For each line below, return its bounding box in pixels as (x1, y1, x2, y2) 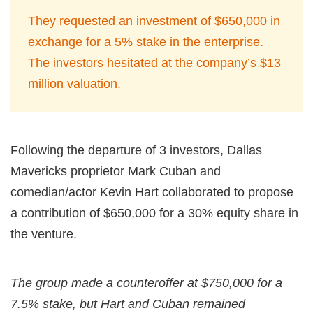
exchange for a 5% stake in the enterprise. (28, 35, 263, 50)
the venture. (10, 227, 77, 242)
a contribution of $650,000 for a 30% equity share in (10, 206, 298, 221)
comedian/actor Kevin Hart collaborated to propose (10, 185, 293, 200)
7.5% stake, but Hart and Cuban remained (10, 297, 245, 312)
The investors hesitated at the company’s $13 (28, 56, 281, 71)
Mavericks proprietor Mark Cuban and (10, 164, 221, 179)
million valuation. (28, 77, 121, 92)
